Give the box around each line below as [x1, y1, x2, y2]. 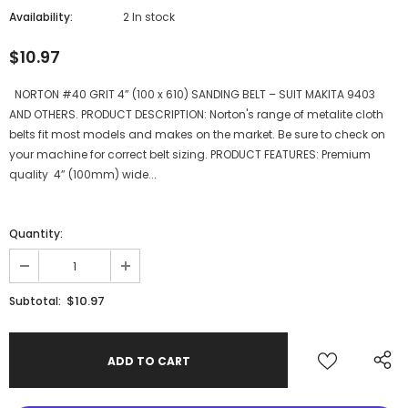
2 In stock [123, 9, 175, 25]
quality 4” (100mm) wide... [9, 167, 157, 183]
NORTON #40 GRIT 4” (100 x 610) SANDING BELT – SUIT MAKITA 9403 [9, 87, 375, 103]
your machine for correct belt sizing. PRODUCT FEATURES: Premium [9, 147, 371, 163]
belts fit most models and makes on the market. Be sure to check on [9, 127, 385, 143]
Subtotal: [9, 293, 61, 310]
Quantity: [9, 226, 63, 242]
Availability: [9, 9, 73, 25]
